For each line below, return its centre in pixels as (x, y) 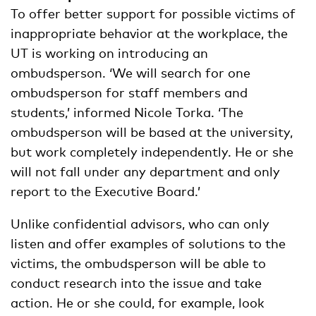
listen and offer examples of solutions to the (148, 243)
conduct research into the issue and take (136, 282)
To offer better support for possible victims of (153, 13)
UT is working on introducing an (109, 53)
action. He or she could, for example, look (138, 302)
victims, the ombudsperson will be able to (138, 263)
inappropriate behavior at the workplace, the (149, 33)
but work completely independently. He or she (152, 151)
